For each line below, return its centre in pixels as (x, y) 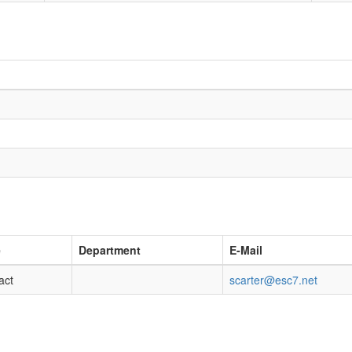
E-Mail (246, 250)
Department (110, 250)
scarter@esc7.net (273, 280)
